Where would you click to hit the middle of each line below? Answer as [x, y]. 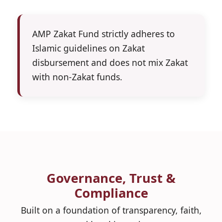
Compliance [111, 193]
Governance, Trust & [111, 178]
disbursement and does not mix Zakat [110, 62]
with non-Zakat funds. [77, 77]
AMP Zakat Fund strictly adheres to [104, 33]
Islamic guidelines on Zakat [88, 48]
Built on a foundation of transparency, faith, [111, 210]
